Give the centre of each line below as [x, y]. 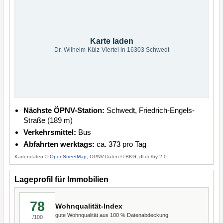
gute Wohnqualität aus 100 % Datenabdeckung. [112, 215]
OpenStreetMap [68, 157]
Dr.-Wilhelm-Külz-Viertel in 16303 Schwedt [111, 50]
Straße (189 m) [48, 120]
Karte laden [111, 41]
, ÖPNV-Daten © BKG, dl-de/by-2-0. [127, 157]
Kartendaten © [32, 157]
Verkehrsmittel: [50, 132]
